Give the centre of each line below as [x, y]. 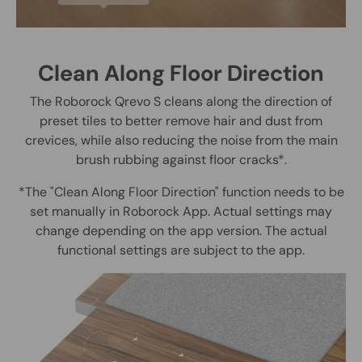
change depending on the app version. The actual [181, 231]
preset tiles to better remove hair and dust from [181, 121]
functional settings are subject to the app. [181, 250]
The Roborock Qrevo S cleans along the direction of [181, 102]
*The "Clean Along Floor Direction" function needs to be [181, 192]
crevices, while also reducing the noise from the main [181, 141]
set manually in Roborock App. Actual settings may [181, 212]
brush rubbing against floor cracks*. [181, 160]
